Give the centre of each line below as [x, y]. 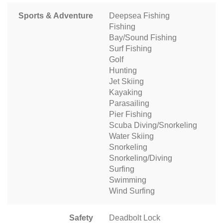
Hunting [123, 71]
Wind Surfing [132, 191]
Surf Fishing [130, 49]
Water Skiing [131, 136]
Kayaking [126, 93]
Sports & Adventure [56, 16]
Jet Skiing [126, 82]
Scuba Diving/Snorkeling [153, 125]
